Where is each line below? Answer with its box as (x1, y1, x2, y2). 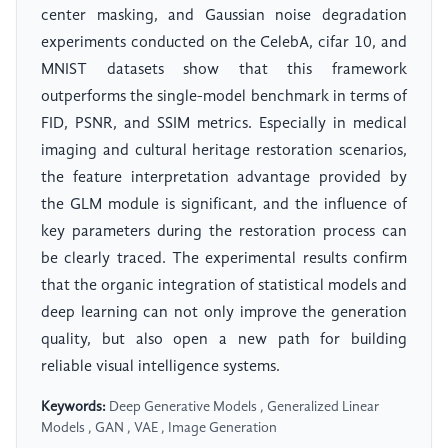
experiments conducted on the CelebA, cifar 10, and (41, 35, 407, 52)
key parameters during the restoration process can (41, 224, 407, 241)
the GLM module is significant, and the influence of (41, 197, 407, 214)
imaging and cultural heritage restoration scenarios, (41, 143, 407, 160)
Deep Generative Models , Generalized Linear (106, 400, 379, 415)
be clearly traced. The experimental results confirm (41, 251, 407, 268)
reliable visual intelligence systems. (41, 359, 280, 376)
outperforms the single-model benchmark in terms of (41, 89, 407, 106)
